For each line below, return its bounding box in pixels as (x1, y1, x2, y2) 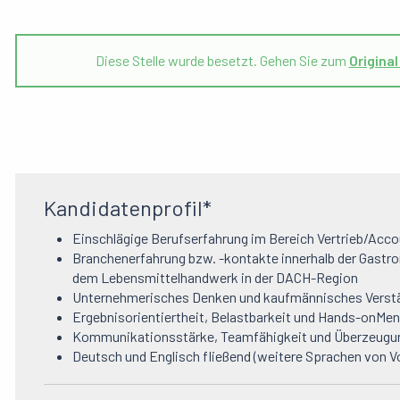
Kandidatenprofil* (44, 195, 212, 221)
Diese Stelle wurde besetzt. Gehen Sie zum (95, 52, 349, 70)
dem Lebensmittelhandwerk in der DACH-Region (72, 269, 358, 287)
